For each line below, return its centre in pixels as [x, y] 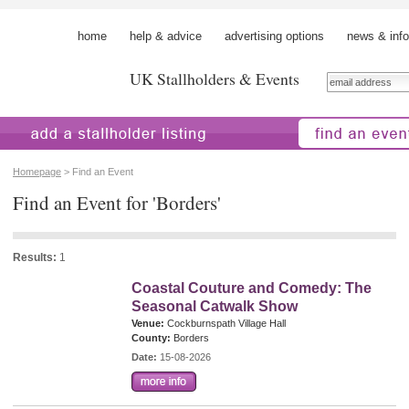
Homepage [37, 172]
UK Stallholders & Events [215, 79]
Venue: [148, 323]
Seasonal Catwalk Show [215, 306]
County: [151, 338]
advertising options [274, 36]
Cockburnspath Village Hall [225, 323]
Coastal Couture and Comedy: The [252, 288]
